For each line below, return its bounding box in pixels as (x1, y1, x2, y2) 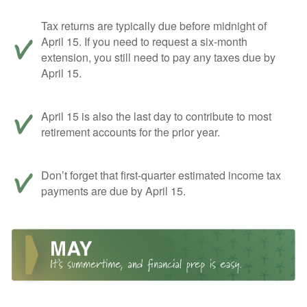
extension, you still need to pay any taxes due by (41, 49, 275, 66)
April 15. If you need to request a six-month (41, 34, 247, 50)
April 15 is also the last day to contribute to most (41, 108, 271, 125)
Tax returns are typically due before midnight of (41, 18, 267, 34)
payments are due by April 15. (41, 183, 186, 199)
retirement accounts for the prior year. (41, 124, 220, 140)
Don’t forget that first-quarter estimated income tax (41, 167, 281, 184)
